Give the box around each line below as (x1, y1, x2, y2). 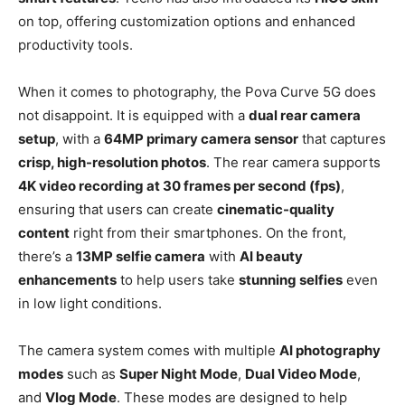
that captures (298, 130, 386, 148)
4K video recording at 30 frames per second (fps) (18, 177, 341, 195)
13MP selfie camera (76, 248, 205, 266)
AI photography (279, 342, 381, 360)
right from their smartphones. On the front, (70, 224, 346, 242)
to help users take (117, 271, 239, 289)
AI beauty (240, 248, 303, 266)
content (18, 224, 70, 242)
